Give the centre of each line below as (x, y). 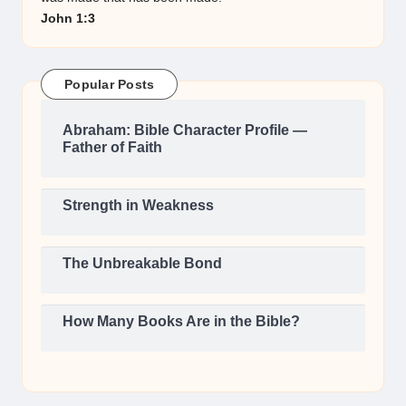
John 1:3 (68, 18)
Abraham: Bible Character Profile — (185, 130)
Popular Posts (110, 84)
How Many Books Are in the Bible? (181, 321)
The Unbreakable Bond (142, 263)
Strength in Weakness (138, 205)
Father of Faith (112, 147)
